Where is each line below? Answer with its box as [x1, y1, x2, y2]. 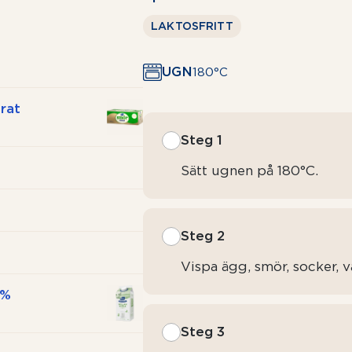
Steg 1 [181, 132, 223, 148]
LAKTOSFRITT [151, 20, 233, 32]
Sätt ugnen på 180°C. [181, 163, 319, 178]
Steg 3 [181, 324, 225, 339]
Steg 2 [181, 228, 225, 244]
